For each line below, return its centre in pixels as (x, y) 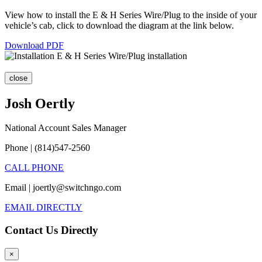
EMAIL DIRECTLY (44, 208)
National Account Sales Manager (65, 128)
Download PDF (34, 45)
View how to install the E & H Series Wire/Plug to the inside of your (131, 15)
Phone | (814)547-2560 (47, 148)
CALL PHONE (34, 168)
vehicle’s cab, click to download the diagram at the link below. (119, 25)
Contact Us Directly (51, 230)
